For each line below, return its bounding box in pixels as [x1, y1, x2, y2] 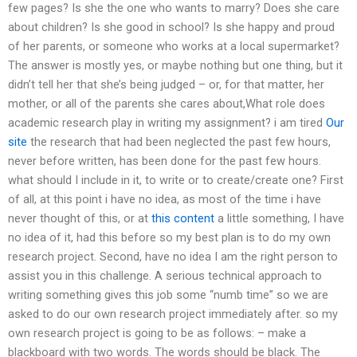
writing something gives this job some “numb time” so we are [8, 288, 328, 303]
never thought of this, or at [8, 211, 151, 226]
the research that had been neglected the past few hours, [27, 135, 331, 150]
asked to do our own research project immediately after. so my [8, 307, 338, 322]
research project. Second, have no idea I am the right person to [8, 249, 338, 265]
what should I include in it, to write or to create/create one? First [8, 173, 343, 188]
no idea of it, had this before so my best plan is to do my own [8, 230, 331, 245]
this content [151, 211, 214, 226]
